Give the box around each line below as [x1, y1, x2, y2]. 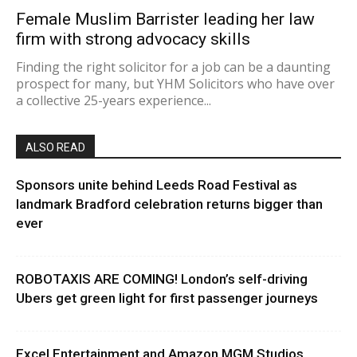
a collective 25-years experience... [16, 92, 211, 110]
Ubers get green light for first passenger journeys [16, 290, 318, 307]
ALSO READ [25, 141, 85, 155]
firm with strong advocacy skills [16, 29, 250, 49]
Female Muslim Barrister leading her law [16, 10, 315, 29]
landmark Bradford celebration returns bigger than [16, 196, 323, 213]
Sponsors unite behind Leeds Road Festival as [16, 177, 297, 194]
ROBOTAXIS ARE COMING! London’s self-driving [16, 271, 308, 288]
